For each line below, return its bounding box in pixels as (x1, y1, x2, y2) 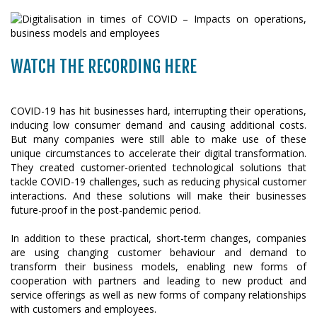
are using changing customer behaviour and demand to (11, 246, 306, 259)
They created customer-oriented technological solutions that (11, 161, 306, 174)
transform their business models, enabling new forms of (11, 260, 306, 273)
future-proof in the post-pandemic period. (11, 203, 201, 217)
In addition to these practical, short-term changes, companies (11, 231, 306, 245)
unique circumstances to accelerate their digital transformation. (11, 146, 306, 160)
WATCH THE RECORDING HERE (11, 56, 197, 77)
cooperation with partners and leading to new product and (11, 274, 306, 287)
